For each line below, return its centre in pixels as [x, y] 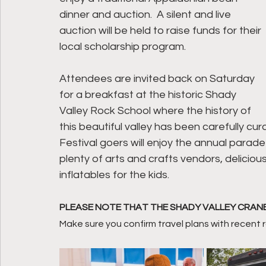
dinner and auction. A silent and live [146, 15]
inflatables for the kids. [114, 175]
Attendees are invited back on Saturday [158, 79]
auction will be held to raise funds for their [161, 31]
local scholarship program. [124, 47]
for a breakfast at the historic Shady [149, 95]
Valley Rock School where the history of [156, 111]
